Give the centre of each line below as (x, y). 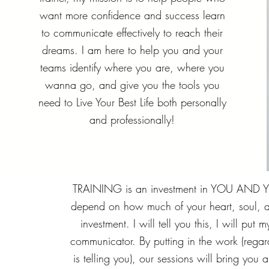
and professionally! (132, 119)
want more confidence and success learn (132, 15)
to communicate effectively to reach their (132, 32)
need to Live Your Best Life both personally (132, 102)
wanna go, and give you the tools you (132, 85)
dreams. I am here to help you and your (132, 50)
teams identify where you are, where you (132, 67)
